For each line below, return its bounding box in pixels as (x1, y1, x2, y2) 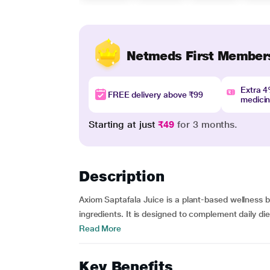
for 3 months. (174, 119, 238, 130)
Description (78, 168, 165, 185)
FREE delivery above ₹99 (107, 90, 204, 99)
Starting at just (88, 119, 159, 130)
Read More (78, 224, 122, 233)
